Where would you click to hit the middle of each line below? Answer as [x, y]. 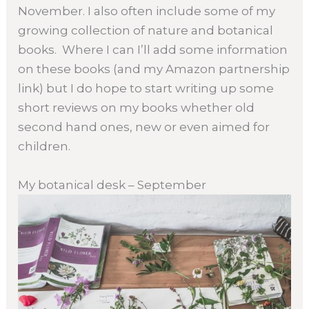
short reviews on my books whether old [137, 108]
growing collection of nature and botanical [146, 31]
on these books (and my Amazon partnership [154, 69]
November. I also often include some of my [147, 11]
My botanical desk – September [112, 185]
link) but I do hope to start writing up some [146, 89]
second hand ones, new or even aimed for [144, 127]
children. [44, 147]
